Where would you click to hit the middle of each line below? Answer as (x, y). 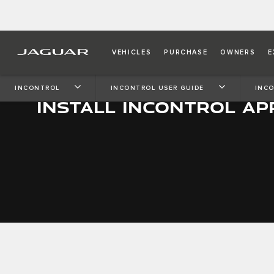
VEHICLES (132, 52)
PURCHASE (186, 52)
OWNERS (238, 52)
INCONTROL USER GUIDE (157, 88)
